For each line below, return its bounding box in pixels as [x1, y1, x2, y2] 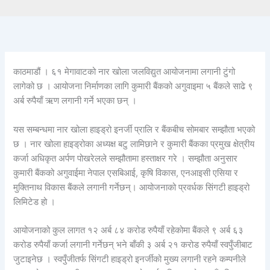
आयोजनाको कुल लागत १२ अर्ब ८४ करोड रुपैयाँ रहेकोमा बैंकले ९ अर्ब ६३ [13, 225, 244, 236]
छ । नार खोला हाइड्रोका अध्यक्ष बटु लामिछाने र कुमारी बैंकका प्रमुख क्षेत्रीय [13, 138, 255, 149]
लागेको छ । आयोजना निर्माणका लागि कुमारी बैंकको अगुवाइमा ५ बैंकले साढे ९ [13, 81, 254, 92]
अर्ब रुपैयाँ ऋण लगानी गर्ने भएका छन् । [13, 95, 137, 107]
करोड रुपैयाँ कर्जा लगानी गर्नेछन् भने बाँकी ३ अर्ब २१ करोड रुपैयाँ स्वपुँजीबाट [13, 239, 253, 251]
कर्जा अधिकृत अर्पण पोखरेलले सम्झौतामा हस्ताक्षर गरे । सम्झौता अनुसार [13, 152, 238, 164]
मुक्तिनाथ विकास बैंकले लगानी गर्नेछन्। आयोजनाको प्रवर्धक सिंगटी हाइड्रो [13, 181, 250, 193]
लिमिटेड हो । [13, 196, 56, 207]
